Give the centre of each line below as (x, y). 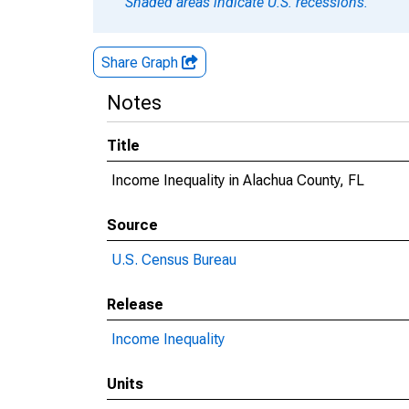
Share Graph (142, 63)
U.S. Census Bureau (174, 260)
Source (132, 225)
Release (135, 304)
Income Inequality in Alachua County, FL (238, 180)
